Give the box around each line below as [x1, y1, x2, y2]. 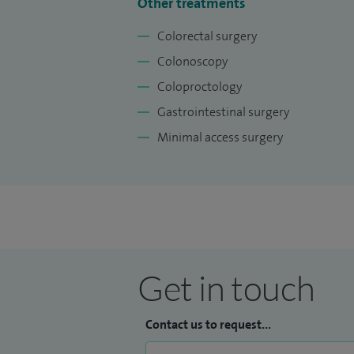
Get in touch [137, 266, 315, 310]
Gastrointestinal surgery [157, 104, 289, 121]
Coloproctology [157, 78, 242, 96]
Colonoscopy [157, 53, 228, 70]
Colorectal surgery [157, 28, 257, 45]
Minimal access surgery [157, 129, 283, 146]
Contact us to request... [145, 316, 271, 333]
